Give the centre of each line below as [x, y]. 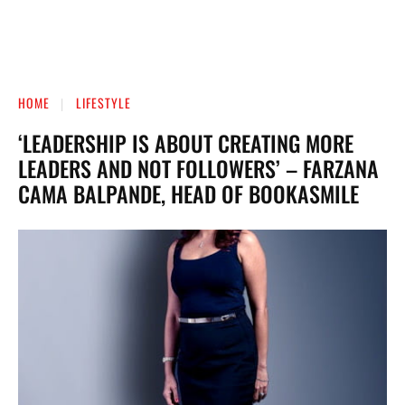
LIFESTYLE [104, 103]
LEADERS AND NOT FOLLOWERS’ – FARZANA [198, 168]
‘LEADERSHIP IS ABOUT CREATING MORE [186, 142]
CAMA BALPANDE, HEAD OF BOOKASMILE [188, 193]
